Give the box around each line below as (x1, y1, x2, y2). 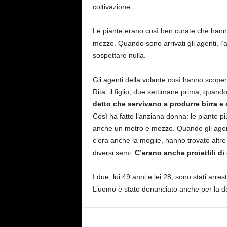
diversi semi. (92, 148, 135, 157)
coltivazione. (92, 3, 132, 11)
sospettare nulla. (92, 51, 146, 59)
